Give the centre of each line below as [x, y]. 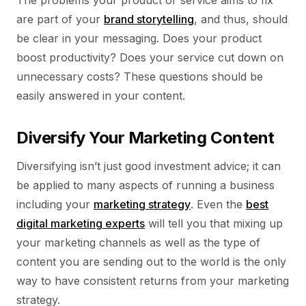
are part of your [60, 19]
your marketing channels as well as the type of [138, 242]
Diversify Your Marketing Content [145, 138]
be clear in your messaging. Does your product [139, 38]
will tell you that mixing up [214, 223]
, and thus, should [241, 19]
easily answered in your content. [101, 96]
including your [55, 204]
